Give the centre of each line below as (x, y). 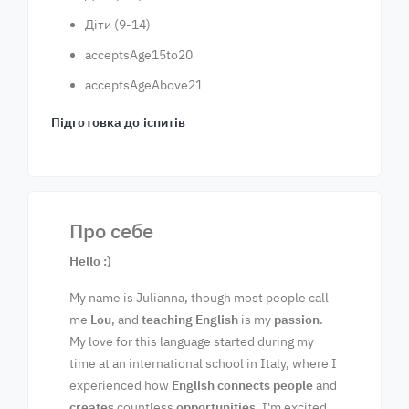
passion (297, 320)
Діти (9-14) (118, 25)
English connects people (242, 385)
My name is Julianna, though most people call (199, 298)
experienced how (121, 385)
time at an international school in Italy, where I (203, 363)
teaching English (190, 320)
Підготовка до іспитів (119, 122)
